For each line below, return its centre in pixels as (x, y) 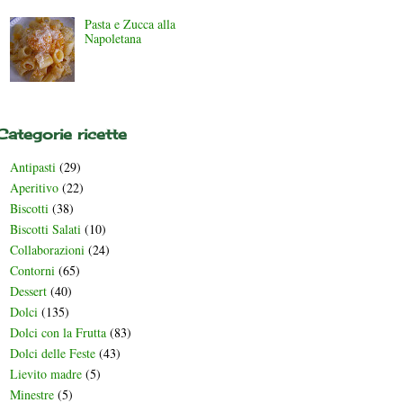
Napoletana (112, 39)
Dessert (28, 291)
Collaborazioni (47, 250)
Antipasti (33, 167)
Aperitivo (34, 188)
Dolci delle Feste (53, 354)
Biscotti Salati (45, 229)
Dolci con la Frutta (58, 333)
